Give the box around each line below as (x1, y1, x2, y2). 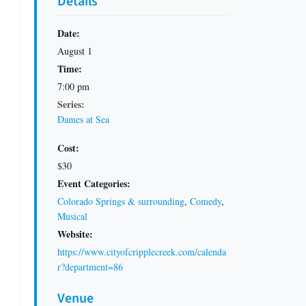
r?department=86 (57, 260, 123, 273)
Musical (57, 209, 87, 223)
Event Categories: (57, 176, 130, 191)
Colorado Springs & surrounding (57, 194, 184, 208)
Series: (57, 96, 85, 111)
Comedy (190, 194, 221, 208)
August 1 (57, 44, 92, 57)
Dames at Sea (57, 112, 109, 126)
